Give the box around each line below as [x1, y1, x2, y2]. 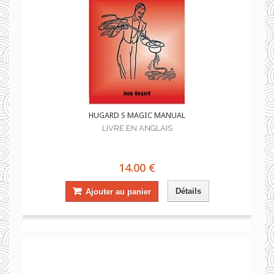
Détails [175, 187, 201, 196]
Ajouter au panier [85, 187, 151, 196]
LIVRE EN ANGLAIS [102, 124, 172, 133]
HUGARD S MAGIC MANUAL [89, 111, 185, 120]
